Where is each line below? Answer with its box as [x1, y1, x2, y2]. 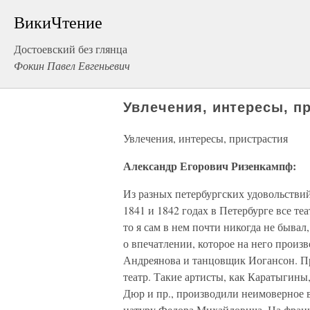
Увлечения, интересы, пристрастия [123, 131, 288, 145]
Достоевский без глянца [14, 42, 127, 56]
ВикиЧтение [14, 11, 102, 33]
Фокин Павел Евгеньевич [14, 58, 130, 73]
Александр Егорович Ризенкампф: [123, 158, 296, 174]
